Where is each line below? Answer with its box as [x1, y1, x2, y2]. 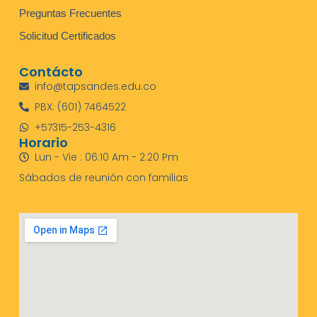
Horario [18, 133, 68, 151]
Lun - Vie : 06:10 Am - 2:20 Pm [35, 149, 179, 164]
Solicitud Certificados [18, 29, 116, 42]
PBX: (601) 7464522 [35, 99, 127, 114]
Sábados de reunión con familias [18, 170, 188, 185]
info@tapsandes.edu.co [35, 79, 157, 93]
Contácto [18, 62, 83, 81]
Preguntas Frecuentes [18, 6, 122, 19]
